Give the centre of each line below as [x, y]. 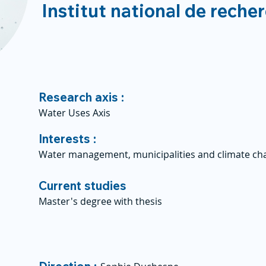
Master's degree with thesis [100, 201]
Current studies [83, 186]
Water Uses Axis [75, 113]
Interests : [67, 139]
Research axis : [81, 97]
